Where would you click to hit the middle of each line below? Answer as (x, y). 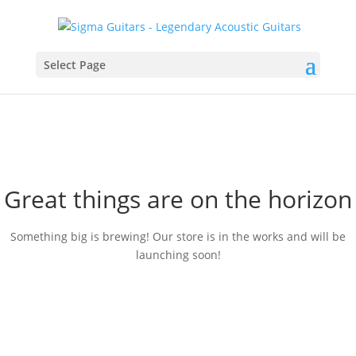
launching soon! (178, 255)
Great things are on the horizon (178, 199)
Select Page (74, 64)
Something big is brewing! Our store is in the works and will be (178, 236)
